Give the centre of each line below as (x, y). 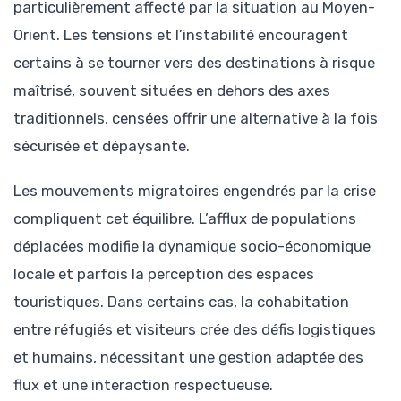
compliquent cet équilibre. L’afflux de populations (185, 218)
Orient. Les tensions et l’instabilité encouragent (181, 34)
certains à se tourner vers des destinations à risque (194, 62)
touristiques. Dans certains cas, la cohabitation (181, 301)
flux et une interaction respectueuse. (143, 384)
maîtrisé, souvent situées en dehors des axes (172, 90)
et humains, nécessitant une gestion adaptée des (188, 357)
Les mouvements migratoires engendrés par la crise (195, 190)
